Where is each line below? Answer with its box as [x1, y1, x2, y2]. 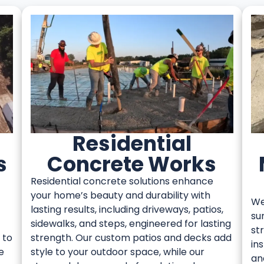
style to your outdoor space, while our [31, 245, 205, 259]
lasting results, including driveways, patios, [31, 202, 224, 216]
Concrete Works [47, 149, 217, 179]
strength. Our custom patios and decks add [31, 230, 232, 245]
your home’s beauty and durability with [31, 188, 211, 202]
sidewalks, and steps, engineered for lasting [31, 216, 232, 230]
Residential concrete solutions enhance [31, 174, 214, 188]
